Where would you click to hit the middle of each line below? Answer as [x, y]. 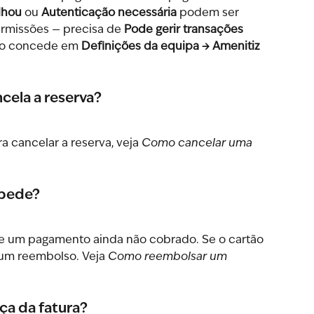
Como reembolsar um [169, 258]
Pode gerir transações [185, 30]
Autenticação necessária [109, 14]
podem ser [209, 14]
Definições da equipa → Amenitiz [172, 47]
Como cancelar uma [198, 144]
